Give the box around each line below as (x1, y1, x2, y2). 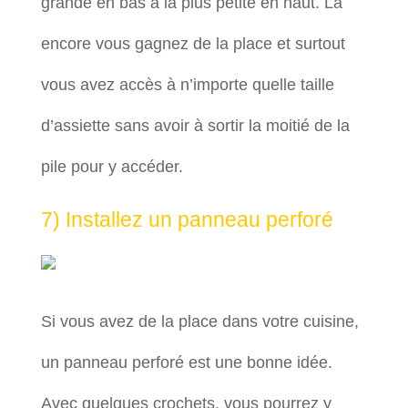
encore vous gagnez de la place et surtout (40, 35, 345, 53)
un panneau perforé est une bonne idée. (40, 353, 332, 372)
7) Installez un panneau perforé (40, 208, 333, 231)
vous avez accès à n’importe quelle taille (40, 76, 334, 94)
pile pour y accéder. (40, 158, 183, 176)
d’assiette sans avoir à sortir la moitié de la (40, 117, 350, 135)
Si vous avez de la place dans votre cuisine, (40, 312, 359, 331)
